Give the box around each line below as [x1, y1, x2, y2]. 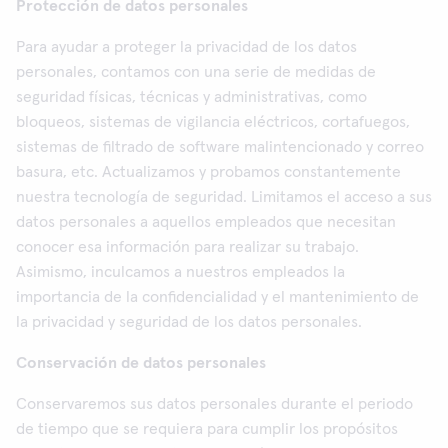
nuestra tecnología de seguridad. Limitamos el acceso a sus [16, 189, 432, 205]
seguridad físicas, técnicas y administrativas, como [16, 89, 367, 105]
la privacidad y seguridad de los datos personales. [16, 314, 362, 330]
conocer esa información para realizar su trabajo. [16, 239, 359, 255]
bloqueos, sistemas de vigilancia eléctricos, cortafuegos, [16, 114, 410, 130]
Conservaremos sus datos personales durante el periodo [16, 396, 413, 412]
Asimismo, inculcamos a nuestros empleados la [16, 264, 345, 280]
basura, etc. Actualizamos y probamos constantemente [16, 164, 401, 180]
